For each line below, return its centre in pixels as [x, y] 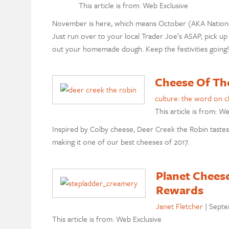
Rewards [179, 190]
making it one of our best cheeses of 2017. [120, 142]
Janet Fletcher [179, 206]
